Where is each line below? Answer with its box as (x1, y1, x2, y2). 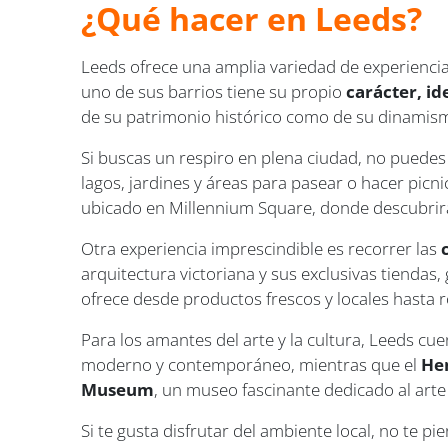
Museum (81, 378, 155, 402)
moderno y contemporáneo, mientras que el (81, 353, 422, 377)
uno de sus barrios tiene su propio (81, 80, 347, 104)
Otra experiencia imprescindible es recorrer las (81, 237, 442, 261)
